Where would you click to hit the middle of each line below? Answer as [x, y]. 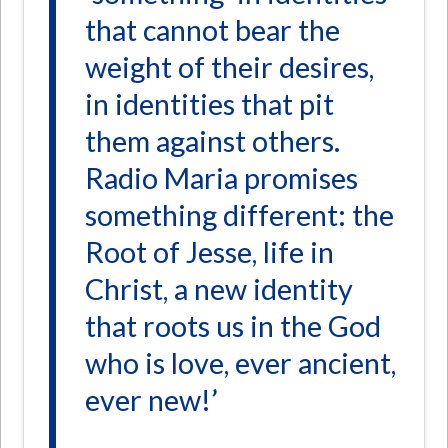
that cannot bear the [213, 29]
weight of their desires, [230, 66]
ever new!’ [152, 399]
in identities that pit [210, 103]
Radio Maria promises [222, 177]
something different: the [240, 214]
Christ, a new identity [219, 288]
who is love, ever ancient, [241, 362]
